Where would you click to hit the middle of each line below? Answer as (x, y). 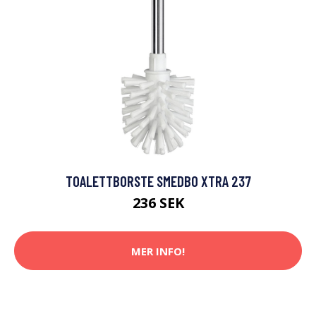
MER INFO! (158, 251)
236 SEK (158, 203)
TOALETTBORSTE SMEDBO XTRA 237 (158, 181)
